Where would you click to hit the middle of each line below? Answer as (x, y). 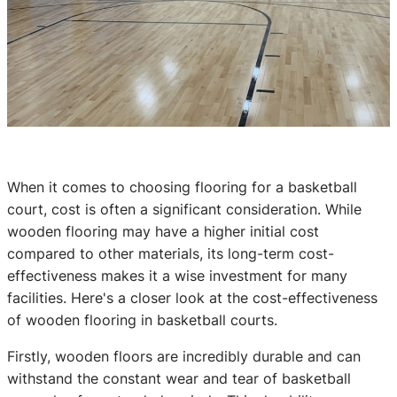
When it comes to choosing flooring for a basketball (182, 187)
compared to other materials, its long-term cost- (171, 253)
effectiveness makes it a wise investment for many (177, 275)
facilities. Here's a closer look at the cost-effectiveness (192, 297)
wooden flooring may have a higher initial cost (163, 231)
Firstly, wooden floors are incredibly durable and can (184, 356)
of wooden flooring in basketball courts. (142, 319)
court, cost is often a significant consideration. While (184, 209)
